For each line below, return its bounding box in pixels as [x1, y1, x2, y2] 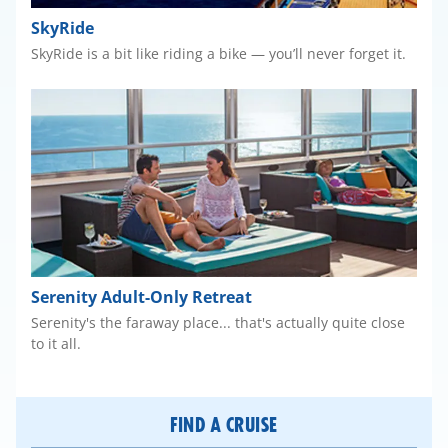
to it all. [31, 333, 81, 353]
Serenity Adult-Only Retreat [31, 285, 252, 308]
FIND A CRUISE [170, 411, 278, 437]
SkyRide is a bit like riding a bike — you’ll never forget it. [31, 43, 406, 63]
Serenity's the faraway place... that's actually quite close [31, 312, 405, 332]
